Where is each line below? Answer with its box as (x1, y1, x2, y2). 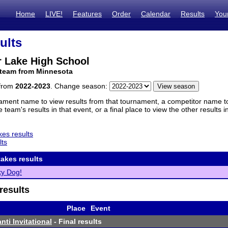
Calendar (141, 10, 170, 18)
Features (73, 10, 102, 18)
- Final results (52, 217, 102, 225)
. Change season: (50, 82, 109, 90)
